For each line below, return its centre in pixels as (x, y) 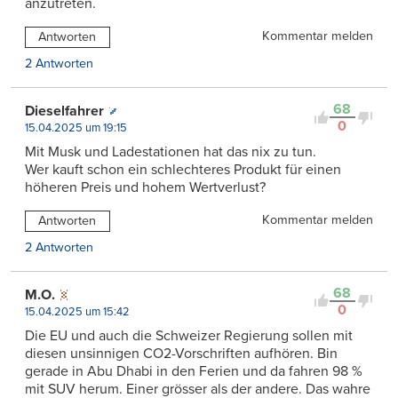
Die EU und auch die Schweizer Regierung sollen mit (189, 335)
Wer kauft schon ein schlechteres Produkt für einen (183, 170)
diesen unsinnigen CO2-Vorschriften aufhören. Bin (181, 353)
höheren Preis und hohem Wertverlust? (145, 188)
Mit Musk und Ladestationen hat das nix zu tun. (171, 152)
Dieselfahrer (64, 111)
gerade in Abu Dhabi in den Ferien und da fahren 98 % (194, 371)
